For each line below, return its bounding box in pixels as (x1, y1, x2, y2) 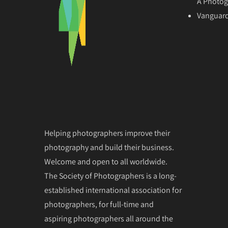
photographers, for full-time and (44, 198, 154, 210)
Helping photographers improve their (44, 127, 170, 138)
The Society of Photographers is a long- (44, 170, 177, 181)
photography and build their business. (44, 141, 174, 153)
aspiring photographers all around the (44, 213, 173, 224)
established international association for (44, 184, 182, 195)
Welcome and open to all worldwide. (44, 156, 167, 167)
